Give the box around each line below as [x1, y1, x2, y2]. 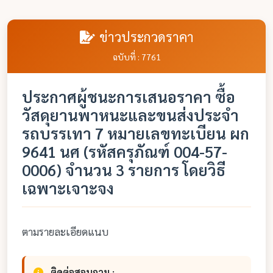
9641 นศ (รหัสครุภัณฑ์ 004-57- [22, 141, 227, 161]
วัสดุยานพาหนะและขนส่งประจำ [22, 105, 239, 125]
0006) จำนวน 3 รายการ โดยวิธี [22, 160, 225, 180]
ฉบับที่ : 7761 [112, 51, 161, 62]
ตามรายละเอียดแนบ [22, 224, 108, 238]
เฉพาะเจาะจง [22, 178, 114, 198]
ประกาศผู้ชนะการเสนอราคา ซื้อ [22, 87, 235, 107]
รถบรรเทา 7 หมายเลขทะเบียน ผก [22, 123, 249, 143]
